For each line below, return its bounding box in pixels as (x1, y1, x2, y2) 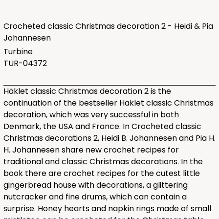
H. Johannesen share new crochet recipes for (3, 144, 179, 156)
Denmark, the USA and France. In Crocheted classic (3, 121, 201, 132)
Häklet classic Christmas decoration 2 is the (3, 86, 171, 97)
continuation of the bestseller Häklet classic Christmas (3, 97, 214, 109)
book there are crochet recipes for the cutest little (3, 168, 200, 179)
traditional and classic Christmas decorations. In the (3, 156, 203, 168)
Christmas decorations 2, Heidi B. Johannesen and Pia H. (3, 132, 216, 144)
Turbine (3, 46, 33, 58)
